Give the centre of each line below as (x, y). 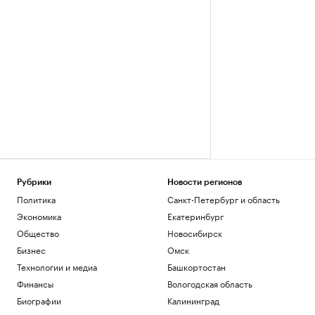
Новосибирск (194, 232)
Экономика (39, 216)
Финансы (35, 283)
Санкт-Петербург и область (223, 199)
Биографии (39, 300)
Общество (38, 232)
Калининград (193, 300)
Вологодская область (210, 283)
